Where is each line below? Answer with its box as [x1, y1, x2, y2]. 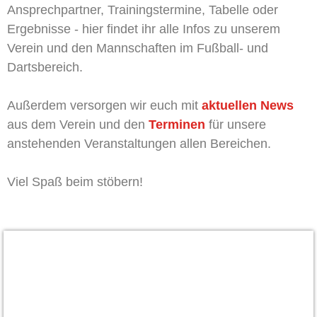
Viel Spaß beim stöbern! [7, 175, 143, 189]
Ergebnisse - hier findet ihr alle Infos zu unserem [7, 22, 280, 36]
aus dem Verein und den [7, 117, 149, 132]
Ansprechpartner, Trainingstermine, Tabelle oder [7, 3, 278, 17]
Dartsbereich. [7, 60, 83, 74]
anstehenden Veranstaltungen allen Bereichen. [7, 137, 271, 151]
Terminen [149, 117, 205, 132]
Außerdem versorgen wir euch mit [7, 98, 202, 113]
